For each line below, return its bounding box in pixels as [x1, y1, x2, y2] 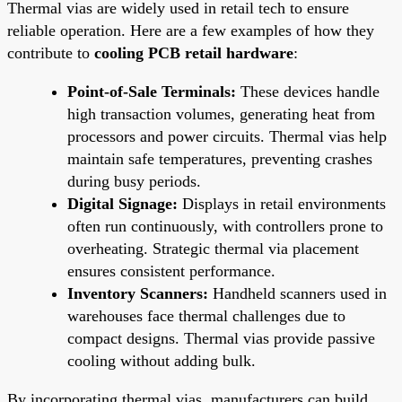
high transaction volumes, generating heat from [67, 104, 375, 123]
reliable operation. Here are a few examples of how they [7, 21, 374, 39]
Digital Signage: [67, 194, 178, 213]
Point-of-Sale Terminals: [67, 82, 236, 100]
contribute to [7, 43, 94, 62]
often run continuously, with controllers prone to [67, 216, 383, 235]
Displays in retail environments [178, 194, 386, 213]
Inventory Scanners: [67, 284, 208, 302]
